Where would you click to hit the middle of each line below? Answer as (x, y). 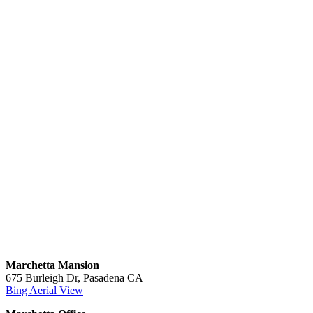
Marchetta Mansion (52, 265)
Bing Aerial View (44, 290)
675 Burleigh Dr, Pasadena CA (74, 277)
